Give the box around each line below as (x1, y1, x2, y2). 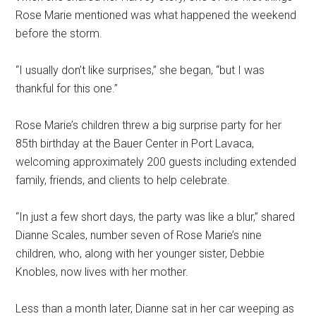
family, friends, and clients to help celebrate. (16, 174, 231, 188)
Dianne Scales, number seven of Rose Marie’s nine (16, 229, 262, 243)
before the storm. (16, 27, 103, 41)
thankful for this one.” (16, 82, 119, 96)
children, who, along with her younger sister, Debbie (16, 247, 265, 261)
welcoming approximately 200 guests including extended (16, 155, 297, 169)
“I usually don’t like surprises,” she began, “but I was (16, 63, 265, 78)
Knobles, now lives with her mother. (16, 265, 189, 279)
